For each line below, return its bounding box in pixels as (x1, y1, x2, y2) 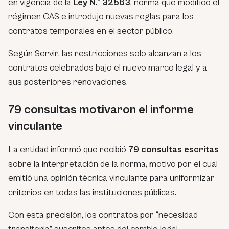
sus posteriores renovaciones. (8, 76, 128, 87)
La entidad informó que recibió (8, 144, 128, 155)
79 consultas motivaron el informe (8, 102, 194, 117)
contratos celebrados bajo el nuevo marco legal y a (8, 62, 207, 73)
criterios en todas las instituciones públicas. (8, 187, 176, 198)
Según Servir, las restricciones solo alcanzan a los (8, 48, 201, 59)
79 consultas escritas (128, 144, 219, 155)
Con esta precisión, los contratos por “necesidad (8, 209, 198, 220)
